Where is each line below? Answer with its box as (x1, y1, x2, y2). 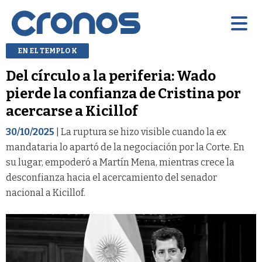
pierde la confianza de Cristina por (6, 85, 241, 102)
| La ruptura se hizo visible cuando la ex (54, 126, 226, 137)
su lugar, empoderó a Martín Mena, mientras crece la (6, 156, 235, 168)
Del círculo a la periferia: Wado (6, 67, 216, 84)
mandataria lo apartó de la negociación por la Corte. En (6, 141, 244, 153)
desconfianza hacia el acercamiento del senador (6, 171, 217, 183)
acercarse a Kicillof (6, 102, 138, 119)
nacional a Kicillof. (6, 187, 85, 198)
